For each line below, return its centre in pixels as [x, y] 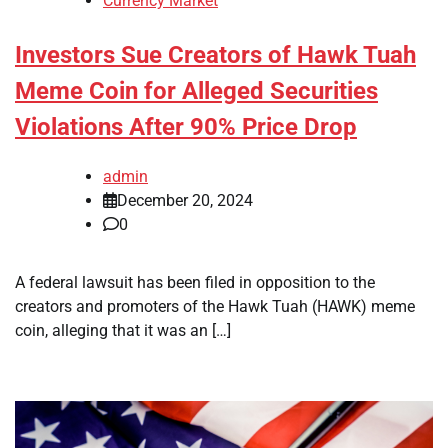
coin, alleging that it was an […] [123, 330]
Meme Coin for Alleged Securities [196, 91]
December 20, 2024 [185, 200]
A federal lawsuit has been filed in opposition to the [195, 282]
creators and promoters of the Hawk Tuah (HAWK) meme [215, 306]
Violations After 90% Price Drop [186, 127]
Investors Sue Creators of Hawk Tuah [215, 55]
